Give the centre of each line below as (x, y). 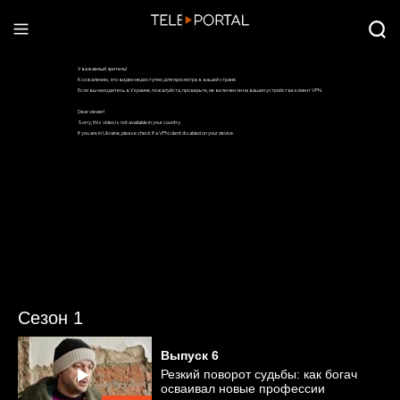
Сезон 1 (50, 318)
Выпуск (184, 355)
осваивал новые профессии (243, 388)
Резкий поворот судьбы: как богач (259, 374)
